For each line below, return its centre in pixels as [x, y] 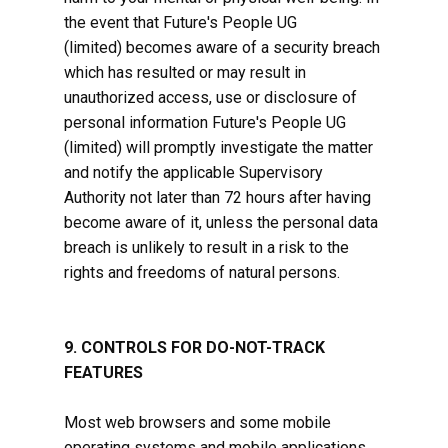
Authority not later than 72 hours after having [217, 197]
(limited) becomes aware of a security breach [222, 47]
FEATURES [103, 372]
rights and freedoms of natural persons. [202, 272]
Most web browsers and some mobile [197, 422]
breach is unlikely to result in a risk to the [206, 247]
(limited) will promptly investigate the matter [218, 147]
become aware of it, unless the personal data [221, 222]
